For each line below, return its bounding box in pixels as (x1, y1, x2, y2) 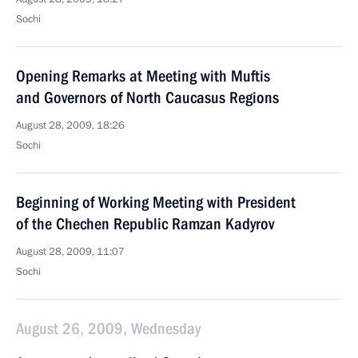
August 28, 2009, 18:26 (16, 118, 125, 133)
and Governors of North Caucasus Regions (16, 88, 279, 107)
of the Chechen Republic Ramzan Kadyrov (16, 214, 274, 233)
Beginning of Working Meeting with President (16, 193, 296, 212)
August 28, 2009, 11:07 (16, 245, 125, 259)
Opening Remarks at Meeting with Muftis (16, 66, 270, 86)
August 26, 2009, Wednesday (16, 319, 201, 338)
